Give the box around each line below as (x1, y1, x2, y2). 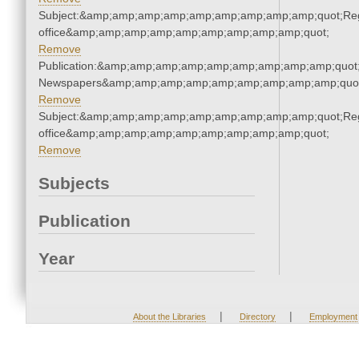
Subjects (38, 174, 110, 193)
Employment (309, 312, 357, 322)
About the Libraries (132, 312, 206, 322)
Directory (239, 312, 276, 322)
